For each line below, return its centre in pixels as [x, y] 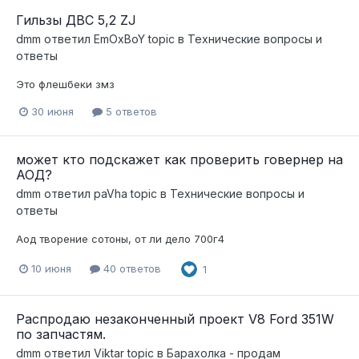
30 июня [52, 112]
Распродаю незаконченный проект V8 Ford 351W [175, 319]
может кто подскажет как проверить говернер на [179, 160]
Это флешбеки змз [65, 85]
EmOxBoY [119, 39]
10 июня [51, 269]
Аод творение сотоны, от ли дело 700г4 [120, 239]
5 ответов [130, 112]
